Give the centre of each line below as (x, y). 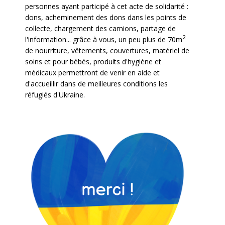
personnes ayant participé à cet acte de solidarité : (107, 6)
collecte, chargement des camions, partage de (100, 28)
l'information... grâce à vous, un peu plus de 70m (104, 39)
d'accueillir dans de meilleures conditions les (96, 83)
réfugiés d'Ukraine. (55, 94)
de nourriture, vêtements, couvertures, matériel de (107, 50)
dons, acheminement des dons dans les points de (106, 17)
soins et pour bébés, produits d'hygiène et (93, 61)
